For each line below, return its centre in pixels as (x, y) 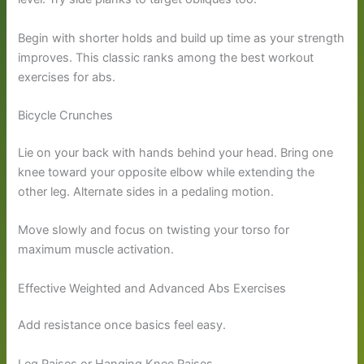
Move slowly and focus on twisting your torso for (154, 230)
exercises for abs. (67, 77)
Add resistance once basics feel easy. (122, 325)
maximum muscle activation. (96, 250)
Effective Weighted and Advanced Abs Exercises (152, 288)
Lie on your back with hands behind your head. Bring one (176, 152)
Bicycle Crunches (66, 116)
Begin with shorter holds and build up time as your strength (182, 38)
